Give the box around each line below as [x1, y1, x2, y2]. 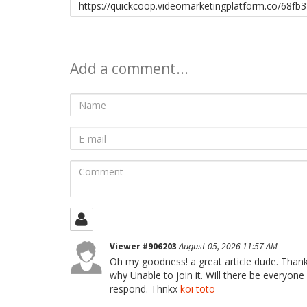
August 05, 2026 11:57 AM [179, 240, 278, 252]
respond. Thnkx [110, 282, 180, 295]
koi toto [180, 282, 215, 295]
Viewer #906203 [110, 240, 179, 252]
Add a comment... [70, 59, 188, 78]
